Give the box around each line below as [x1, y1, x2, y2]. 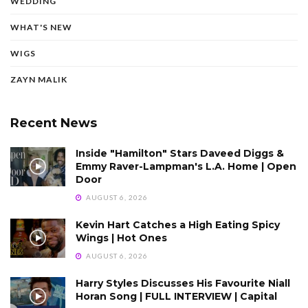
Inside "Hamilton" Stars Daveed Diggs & [76, 146, 284, 159]
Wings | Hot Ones [76, 231, 167, 244]
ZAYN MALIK [10, 74, 67, 85]
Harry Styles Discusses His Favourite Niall [76, 276, 290, 289]
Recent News [10, 115, 97, 131]
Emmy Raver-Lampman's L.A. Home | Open [76, 159, 296, 173]
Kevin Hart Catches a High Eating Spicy [76, 218, 280, 231]
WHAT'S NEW [10, 21, 72, 32]
